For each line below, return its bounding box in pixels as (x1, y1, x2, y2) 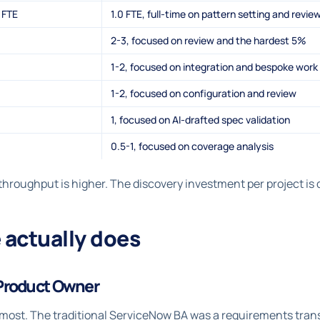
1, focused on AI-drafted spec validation (111, 112, 290, 126)
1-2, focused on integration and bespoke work (111, 59, 318, 74)
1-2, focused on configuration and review (111, 86, 296, 100)
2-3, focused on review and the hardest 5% (111, 33, 306, 47)
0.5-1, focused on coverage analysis (111, 139, 274, 153)
